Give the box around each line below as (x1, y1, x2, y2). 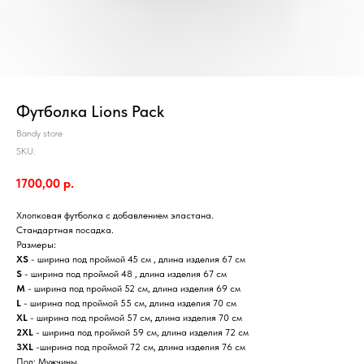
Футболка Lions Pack (16, 102, 164, 121)
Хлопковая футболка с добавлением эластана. (16, 209, 214, 221)
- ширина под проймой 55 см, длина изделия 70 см (21, 297, 236, 309)
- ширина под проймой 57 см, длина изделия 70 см (28, 311, 242, 323)
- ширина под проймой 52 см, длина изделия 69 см (25, 282, 240, 294)
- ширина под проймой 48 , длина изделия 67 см (22, 267, 227, 279)
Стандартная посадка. (16, 223, 114, 236)
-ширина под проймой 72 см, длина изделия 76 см (33, 340, 245, 353)
